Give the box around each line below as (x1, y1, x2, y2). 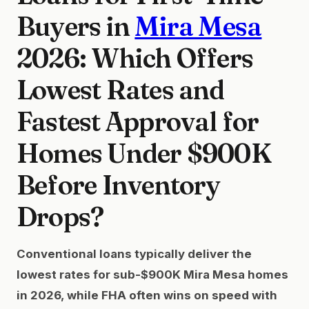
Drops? (17, 199, 104, 233)
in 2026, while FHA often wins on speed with (17, 288, 277, 302)
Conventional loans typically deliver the (17, 246, 252, 261)
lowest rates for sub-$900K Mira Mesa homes (17, 267, 288, 281)
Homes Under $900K (17, 136, 271, 170)
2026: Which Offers (17, 41, 254, 74)
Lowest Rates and (17, 72, 225, 106)
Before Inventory (17, 168, 221, 201)
